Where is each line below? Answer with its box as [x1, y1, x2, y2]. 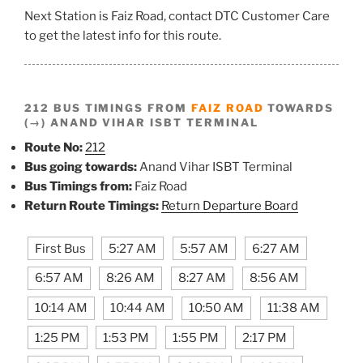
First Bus [34, 241, 86, 256]
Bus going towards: [24, 159, 137, 174]
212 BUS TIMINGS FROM [24, 100, 191, 114]
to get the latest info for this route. [24, 28, 221, 44]
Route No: [24, 139, 83, 155]
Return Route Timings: [24, 198, 159, 213]
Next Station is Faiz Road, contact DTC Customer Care [24, 9, 330, 24]
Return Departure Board [161, 198, 298, 213]
